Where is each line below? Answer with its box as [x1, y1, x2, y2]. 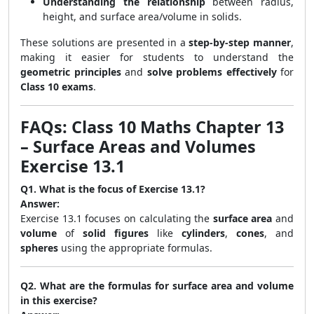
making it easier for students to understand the [20, 50, 294, 64]
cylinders [182, 226, 225, 240]
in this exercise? [20, 294, 97, 307]
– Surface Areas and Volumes [20, 135, 256, 158]
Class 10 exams [20, 80, 93, 93]
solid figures [83, 226, 149, 240]
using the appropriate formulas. [58, 241, 212, 254]
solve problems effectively [146, 65, 277, 78]
